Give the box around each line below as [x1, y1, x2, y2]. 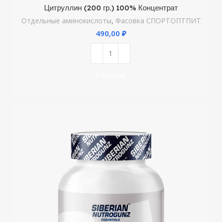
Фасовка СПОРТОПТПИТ [115, 15, 201, 25]
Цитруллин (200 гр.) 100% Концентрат [44, 2, 178, 12]
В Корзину [96, 71, 126, 80]
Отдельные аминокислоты [21, 15, 111, 25]
